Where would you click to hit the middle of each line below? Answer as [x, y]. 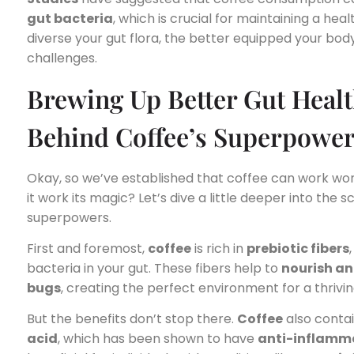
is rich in [219, 249]
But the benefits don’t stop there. [132, 319]
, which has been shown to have [158, 339]
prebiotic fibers [298, 249]
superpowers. [69, 217]
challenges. [62, 58]
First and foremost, [87, 249]
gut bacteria [70, 19]
